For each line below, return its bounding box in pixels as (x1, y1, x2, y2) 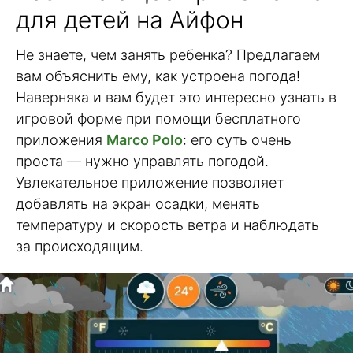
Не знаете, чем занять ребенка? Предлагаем (16, 46, 320, 63)
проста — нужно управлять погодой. (16, 152, 269, 169)
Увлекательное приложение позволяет (16, 173, 284, 191)
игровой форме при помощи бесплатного (16, 110, 301, 127)
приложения (16, 131, 106, 148)
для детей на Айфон (16, 5, 243, 34)
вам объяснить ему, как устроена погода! (16, 67, 300, 84)
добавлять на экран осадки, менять (16, 195, 260, 212)
